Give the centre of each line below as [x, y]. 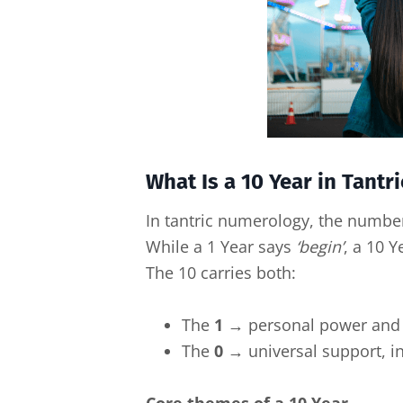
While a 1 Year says [221, 246]
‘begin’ [320, 246]
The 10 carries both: [221, 272]
